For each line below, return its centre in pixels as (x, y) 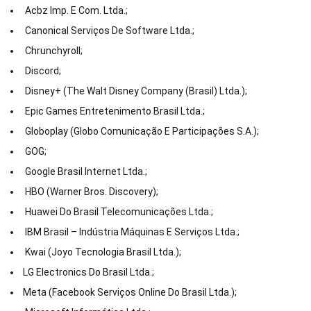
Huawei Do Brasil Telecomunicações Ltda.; (117, 212)
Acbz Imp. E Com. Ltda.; (74, 11)
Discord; (41, 71)
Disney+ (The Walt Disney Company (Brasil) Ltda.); (134, 91)
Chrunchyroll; (52, 51)
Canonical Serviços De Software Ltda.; (108, 31)
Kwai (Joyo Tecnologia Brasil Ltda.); (101, 252)
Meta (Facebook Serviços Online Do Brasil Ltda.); (129, 293)
